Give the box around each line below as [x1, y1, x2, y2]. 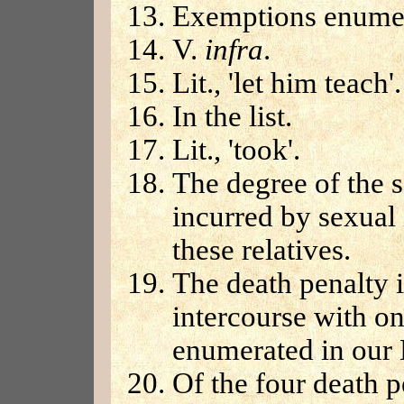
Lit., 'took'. [172, 133, 300, 167]
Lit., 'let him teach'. [172, 67, 401, 100]
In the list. [172, 100, 292, 133]
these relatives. [172, 234, 351, 267]
